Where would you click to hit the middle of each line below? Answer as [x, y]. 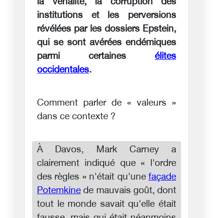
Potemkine [59, 191]
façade [162, 177]
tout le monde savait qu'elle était [107, 204]
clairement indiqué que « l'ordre [107, 163]
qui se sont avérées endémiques [107, 43]
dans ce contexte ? [76, 117]
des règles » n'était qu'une [93, 177]
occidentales [63, 70]
